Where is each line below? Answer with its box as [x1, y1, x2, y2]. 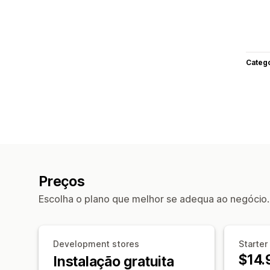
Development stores [53, 238, 139, 249]
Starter [239, 238, 268, 249]
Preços [39, 172, 85, 190]
